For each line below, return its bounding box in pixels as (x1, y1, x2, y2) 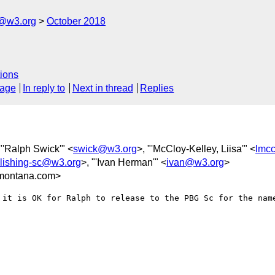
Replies (140, 83, 174, 94)
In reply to (23, 83, 66, 94)
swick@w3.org (73, 143, 137, 154)
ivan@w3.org (166, 157, 224, 168)
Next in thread (72, 83, 133, 94)
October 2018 (47, 16, 106, 26)
